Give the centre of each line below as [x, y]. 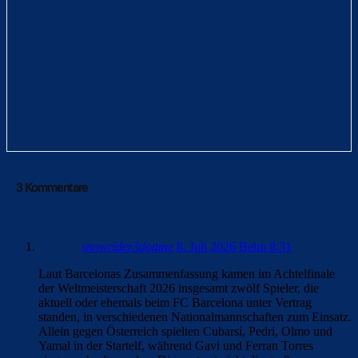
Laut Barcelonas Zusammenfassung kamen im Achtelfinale [187, 274]
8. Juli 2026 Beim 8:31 [234, 247]
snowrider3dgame [127, 247]
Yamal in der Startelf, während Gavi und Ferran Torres [176, 346]
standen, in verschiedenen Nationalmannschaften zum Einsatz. [195, 317]
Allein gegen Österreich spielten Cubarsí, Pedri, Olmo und [185, 332]
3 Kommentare [52, 188]
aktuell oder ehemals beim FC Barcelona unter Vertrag [175, 303]
